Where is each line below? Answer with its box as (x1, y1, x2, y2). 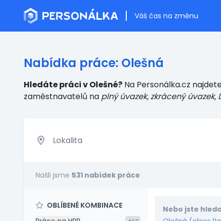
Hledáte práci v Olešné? (24, 79, 122, 90)
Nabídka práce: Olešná (24, 55, 164, 71)
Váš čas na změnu (135, 11, 198, 21)
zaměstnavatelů (24, 91, 87, 102)
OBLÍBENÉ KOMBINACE (45, 200, 122, 210)
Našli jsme (36, 170, 72, 180)
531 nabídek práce (72, 170, 140, 180)
